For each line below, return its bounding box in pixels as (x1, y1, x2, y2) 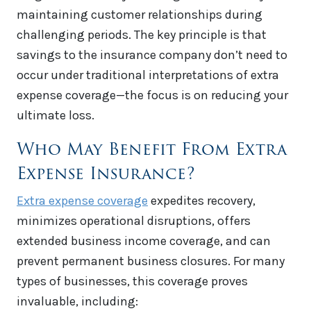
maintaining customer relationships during (17, 7, 262, 23)
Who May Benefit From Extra (17, 136, 287, 162)
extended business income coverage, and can (17, 233, 271, 249)
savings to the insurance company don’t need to (17, 47, 287, 63)
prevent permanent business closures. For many (17, 253, 285, 269)
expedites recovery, (148, 193, 255, 209)
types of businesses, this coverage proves (17, 274, 248, 289)
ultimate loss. (17, 108, 94, 124)
